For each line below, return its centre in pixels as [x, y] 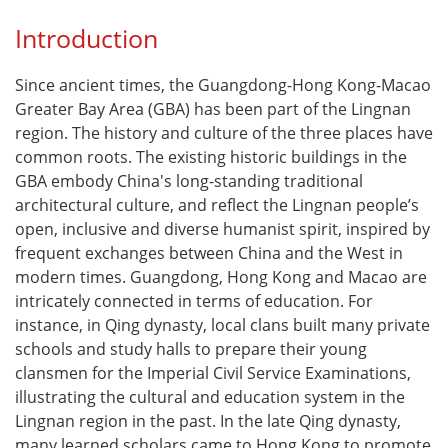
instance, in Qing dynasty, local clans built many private [222, 325]
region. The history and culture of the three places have [224, 133]
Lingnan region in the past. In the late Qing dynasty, [208, 421]
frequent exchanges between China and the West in [209, 253]
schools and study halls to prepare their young [191, 349]
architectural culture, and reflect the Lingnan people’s [217, 205]
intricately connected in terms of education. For [194, 301]
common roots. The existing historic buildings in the [211, 157]
